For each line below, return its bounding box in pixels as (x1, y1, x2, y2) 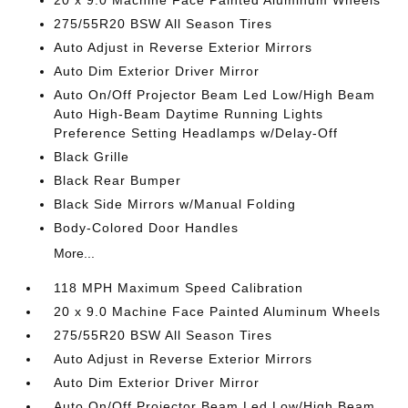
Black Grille (54, 149, 130, 164)
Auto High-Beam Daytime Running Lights (54, 107, 324, 121)
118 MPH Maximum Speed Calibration (54, 280, 304, 295)
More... (54, 246, 96, 260)
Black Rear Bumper (54, 173, 182, 188)
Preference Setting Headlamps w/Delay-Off (54, 126, 339, 140)
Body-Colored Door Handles (54, 220, 240, 235)
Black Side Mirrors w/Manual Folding (54, 197, 297, 211)
